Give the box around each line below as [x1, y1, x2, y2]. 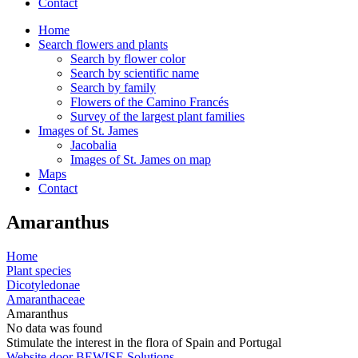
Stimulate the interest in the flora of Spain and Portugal [6, 335, 281, 349]
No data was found [6, 320, 102, 335]
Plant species [6, 263, 71, 277]
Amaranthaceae [6, 292, 85, 306]
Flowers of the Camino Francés [70, 95, 229, 109]
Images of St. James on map [70, 153, 211, 166]
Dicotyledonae [6, 277, 80, 292]
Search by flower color [70, 52, 185, 66]
